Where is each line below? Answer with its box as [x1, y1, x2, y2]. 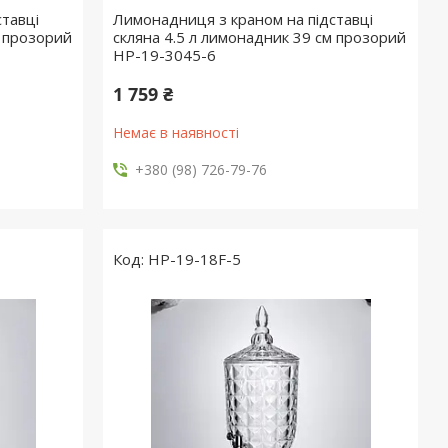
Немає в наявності [113, 123, 240, 142]
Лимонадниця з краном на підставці [113, 9, 374, 29]
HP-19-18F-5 [148, 249, 242, 269]
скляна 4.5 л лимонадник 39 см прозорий [113, 27, 407, 47]
